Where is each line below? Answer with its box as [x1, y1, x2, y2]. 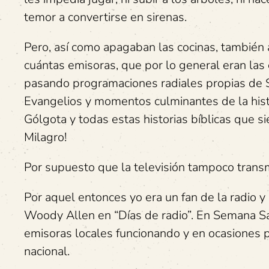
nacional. [24, 243, 70, 259]
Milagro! [24, 129, 67, 145]
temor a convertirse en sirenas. [24, 9, 187, 25]
